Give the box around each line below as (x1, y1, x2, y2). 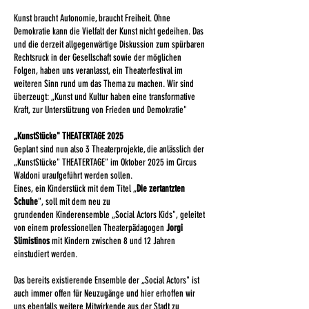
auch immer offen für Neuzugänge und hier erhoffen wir (14, 288, 195, 299)
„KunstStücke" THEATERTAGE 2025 (14, 130, 123, 142)
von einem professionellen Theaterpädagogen (14, 222, 166, 234)
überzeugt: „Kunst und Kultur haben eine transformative (14, 91, 195, 103)
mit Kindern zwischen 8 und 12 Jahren (50, 235, 175, 247)
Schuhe (14, 196, 38, 208)
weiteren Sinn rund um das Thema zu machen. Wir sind (14, 78, 194, 90)
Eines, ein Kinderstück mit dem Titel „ (14, 183, 137, 195)
